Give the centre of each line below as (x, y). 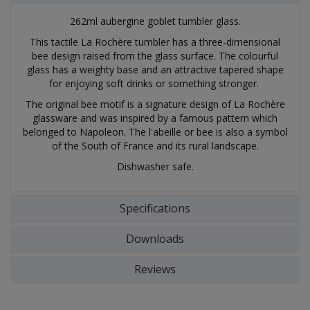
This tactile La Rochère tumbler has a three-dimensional (155, 42)
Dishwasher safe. (155, 166)
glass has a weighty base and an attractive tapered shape (155, 70)
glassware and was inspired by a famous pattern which (155, 118)
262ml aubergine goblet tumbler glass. (155, 21)
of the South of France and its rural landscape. (155, 146)
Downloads (155, 239)
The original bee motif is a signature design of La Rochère (155, 104)
